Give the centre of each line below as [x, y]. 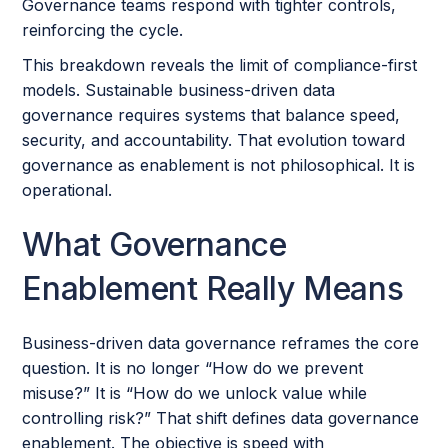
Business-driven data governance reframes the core [221, 343]
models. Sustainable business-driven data [179, 90]
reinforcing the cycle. [103, 30]
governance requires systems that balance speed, [211, 115]
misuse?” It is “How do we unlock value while [195, 393]
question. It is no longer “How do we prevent [193, 368]
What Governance [154, 244]
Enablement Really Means [213, 288]
